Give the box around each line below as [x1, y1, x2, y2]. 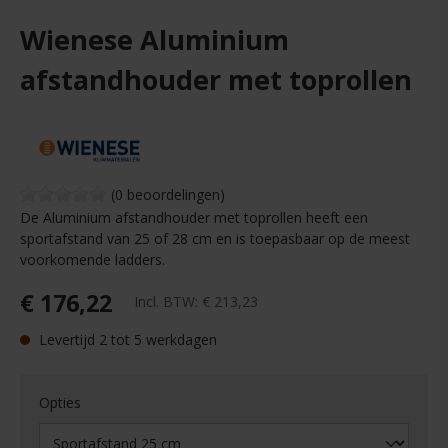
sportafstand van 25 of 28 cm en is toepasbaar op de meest [20, 229, 410, 248]
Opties [39, 393, 82, 412]
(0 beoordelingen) [111, 185, 225, 204]
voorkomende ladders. [20, 250, 165, 269]
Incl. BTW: [134, 292, 202, 312]
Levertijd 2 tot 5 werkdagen [35, 330, 217, 349]
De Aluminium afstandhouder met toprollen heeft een [20, 208, 368, 227]
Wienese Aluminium [20, 21, 289, 58]
